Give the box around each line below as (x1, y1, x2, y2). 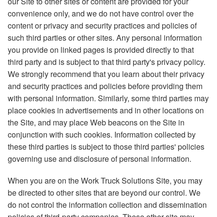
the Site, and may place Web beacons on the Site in (8, 117, 185, 128)
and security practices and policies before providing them (8, 80, 202, 92)
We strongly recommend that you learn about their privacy (8, 68, 204, 80)
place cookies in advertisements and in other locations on (8, 105, 204, 116)
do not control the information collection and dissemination (8, 199, 207, 211)
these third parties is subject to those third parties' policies (8, 141, 204, 153)
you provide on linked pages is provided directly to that (8, 44, 194, 56)
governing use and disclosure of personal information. (8, 153, 191, 165)
